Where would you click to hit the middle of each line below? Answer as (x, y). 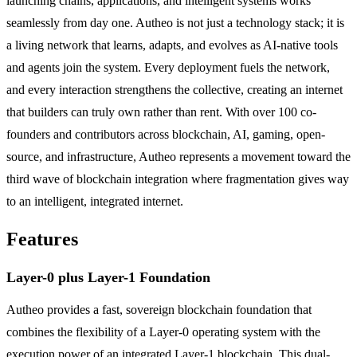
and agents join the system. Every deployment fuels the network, (168, 68)
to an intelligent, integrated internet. (95, 202)
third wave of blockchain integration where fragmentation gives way (178, 179)
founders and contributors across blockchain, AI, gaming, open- (166, 135)
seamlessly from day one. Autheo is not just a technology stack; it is (175, 23)
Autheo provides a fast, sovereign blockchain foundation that (159, 310)
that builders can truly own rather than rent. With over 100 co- (161, 112)
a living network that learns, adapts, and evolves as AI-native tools (172, 45)
